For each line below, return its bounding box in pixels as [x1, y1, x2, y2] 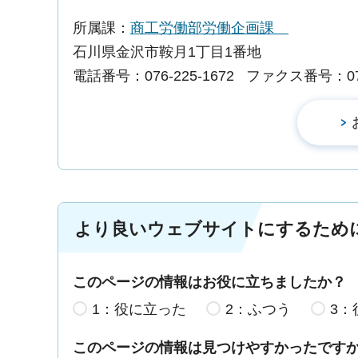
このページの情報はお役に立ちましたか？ [73, 274, 346, 291]
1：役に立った [92, 300, 186, 317]
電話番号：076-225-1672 [73, 68, 234, 85]
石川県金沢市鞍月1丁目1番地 [73, 44, 261, 61]
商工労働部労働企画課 [130, 20, 288, 37]
